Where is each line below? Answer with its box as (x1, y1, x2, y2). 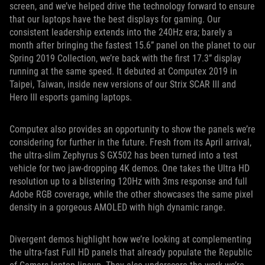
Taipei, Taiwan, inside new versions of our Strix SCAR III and (9, 79, 236, 90)
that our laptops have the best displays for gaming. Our (9, 14, 221, 25)
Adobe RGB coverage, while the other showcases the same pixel (9, 189, 253, 200)
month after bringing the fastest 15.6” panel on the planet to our (9, 40, 256, 51)
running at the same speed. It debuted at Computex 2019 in (9, 66, 237, 77)
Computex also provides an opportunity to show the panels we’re (9, 124, 256, 135)
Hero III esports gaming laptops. (9, 92, 132, 103)
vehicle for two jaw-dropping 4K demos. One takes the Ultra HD (9, 163, 250, 174)
